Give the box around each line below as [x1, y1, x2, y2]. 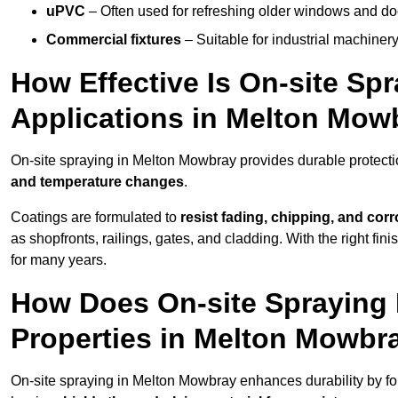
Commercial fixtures [46, 32, 181, 48]
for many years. [11, 252, 107, 268]
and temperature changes [11, 174, 184, 190]
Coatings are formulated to [11, 210, 180, 226]
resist [180, 210, 218, 226]
